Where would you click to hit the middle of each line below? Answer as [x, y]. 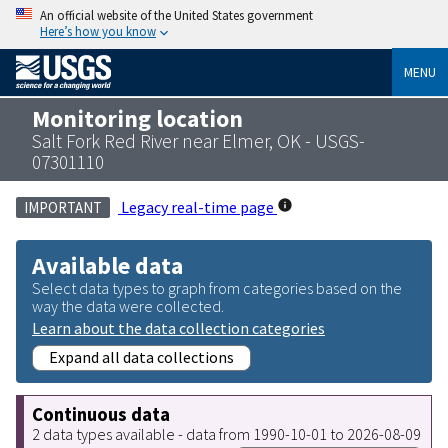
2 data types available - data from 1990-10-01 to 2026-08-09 [226, 433]
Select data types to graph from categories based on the [217, 287]
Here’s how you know [98, 31]
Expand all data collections [141, 356]
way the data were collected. [128, 305]
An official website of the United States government [176, 15]
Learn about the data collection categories [178, 327]
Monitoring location [137, 118]
